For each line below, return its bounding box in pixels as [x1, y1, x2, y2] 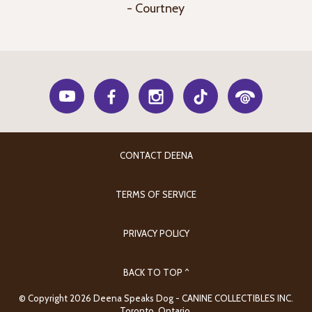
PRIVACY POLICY [123, 228, 189, 239]
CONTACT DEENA [119, 150, 193, 161]
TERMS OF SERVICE [116, 189, 196, 200]
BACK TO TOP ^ [123, 267, 189, 278]
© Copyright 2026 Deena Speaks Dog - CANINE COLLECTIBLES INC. [19, 292, 293, 304]
